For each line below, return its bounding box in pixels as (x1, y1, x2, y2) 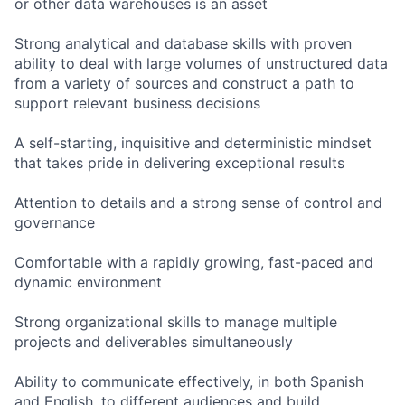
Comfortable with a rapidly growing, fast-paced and (14, 253, 373, 272)
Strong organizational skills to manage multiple (14, 313, 337, 332)
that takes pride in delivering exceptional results (14, 154, 344, 173)
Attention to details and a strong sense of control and (14, 193, 382, 212)
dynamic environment (14, 273, 162, 292)
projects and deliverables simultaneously (14, 333, 293, 352)
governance (14, 213, 95, 232)
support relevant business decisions (14, 94, 260, 113)
